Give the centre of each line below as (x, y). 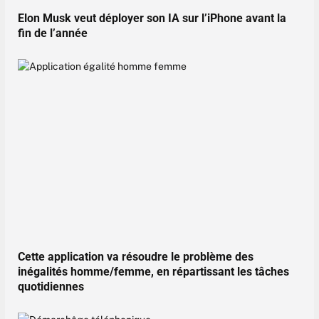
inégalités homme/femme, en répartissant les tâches (153, 271)
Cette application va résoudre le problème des (136, 256)
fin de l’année (53, 33)
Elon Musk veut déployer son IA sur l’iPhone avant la (152, 18)
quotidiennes (51, 286)
